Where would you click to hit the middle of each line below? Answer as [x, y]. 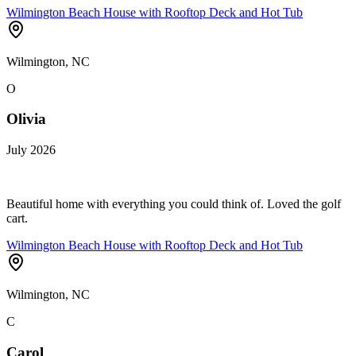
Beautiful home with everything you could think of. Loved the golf [174, 204]
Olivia [26, 119]
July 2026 [31, 150]
